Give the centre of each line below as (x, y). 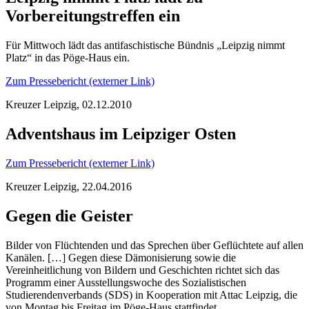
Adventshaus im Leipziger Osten (121, 133)
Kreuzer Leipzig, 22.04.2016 (69, 186)
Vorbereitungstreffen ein (93, 16)
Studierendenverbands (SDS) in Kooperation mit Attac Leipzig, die (151, 295)
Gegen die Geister (69, 216)
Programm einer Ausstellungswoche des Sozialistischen (126, 282)
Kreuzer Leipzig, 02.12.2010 (69, 104)
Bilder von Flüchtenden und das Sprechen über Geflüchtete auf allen (154, 245)
